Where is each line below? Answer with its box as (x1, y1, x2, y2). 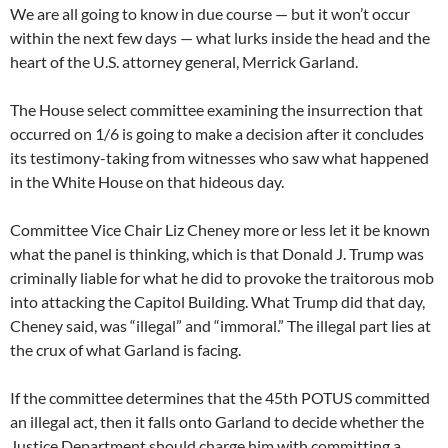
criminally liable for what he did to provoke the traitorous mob (10, 267, 434, 287)
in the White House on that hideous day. (10, 171, 284, 191)
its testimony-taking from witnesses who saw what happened (10, 147, 429, 167)
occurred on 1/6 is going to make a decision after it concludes (10, 123, 424, 143)
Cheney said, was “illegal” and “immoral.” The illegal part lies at (10, 315, 431, 335)
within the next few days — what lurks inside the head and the (10, 27, 430, 47)
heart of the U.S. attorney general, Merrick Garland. (10, 51, 358, 71)
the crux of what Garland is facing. (10, 339, 241, 359)
